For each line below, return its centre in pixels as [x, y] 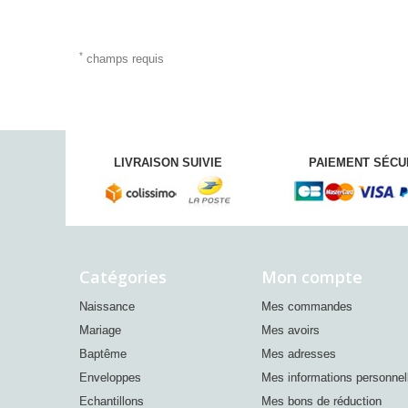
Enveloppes [110, 377]
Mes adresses [299, 354]
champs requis [123, 59]
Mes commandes [307, 306]
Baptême [103, 354]
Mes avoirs [291, 330]
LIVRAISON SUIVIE [168, 163]
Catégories [123, 277]
